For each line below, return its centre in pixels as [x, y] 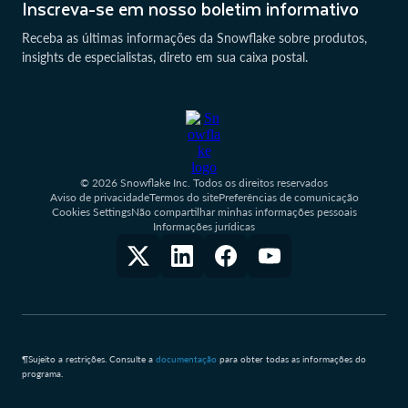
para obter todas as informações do [291, 358]
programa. [42, 373]
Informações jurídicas [204, 226]
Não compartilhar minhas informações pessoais [244, 211]
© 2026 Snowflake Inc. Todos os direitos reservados [204, 182]
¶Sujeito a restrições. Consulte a [89, 358]
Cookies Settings [91, 211]
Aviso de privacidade [99, 197]
